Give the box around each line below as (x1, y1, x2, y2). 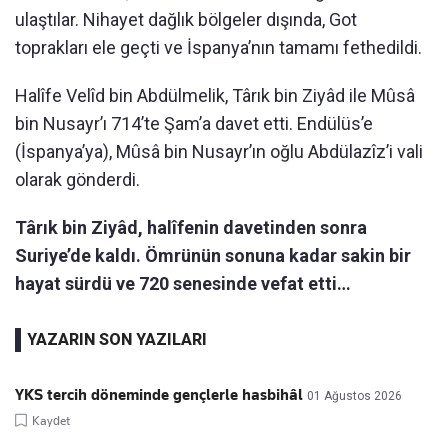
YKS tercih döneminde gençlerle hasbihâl (15, 386, 303, 405)
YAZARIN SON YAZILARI (27, 330, 207, 350)
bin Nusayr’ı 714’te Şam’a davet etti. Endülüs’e (15, 113, 373, 135)
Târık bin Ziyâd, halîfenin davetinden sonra (15, 217, 367, 239)
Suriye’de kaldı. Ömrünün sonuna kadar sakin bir (15, 245, 411, 267)
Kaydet (32, 413, 70, 429)
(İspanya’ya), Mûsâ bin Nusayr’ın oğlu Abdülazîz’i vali (15, 141, 423, 163)
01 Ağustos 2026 (307, 389, 402, 404)
